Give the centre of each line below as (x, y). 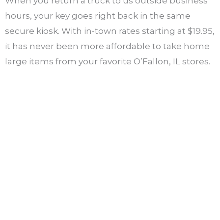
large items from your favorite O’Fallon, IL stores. (108, 62)
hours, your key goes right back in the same (98, 16)
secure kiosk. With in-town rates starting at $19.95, (110, 31)
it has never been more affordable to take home (107, 46)
